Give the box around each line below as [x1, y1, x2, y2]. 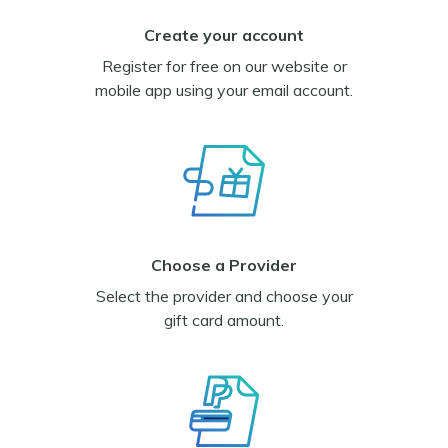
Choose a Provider [151, 254, 297, 275]
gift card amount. [164, 310, 284, 330]
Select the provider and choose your [95, 286, 353, 306]
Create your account [144, 24, 304, 45]
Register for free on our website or [101, 56, 347, 76]
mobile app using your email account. [95, 80, 353, 100]
